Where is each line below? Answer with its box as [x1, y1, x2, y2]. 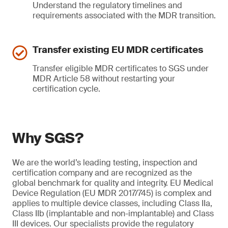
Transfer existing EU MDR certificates [33, 44, 203, 56]
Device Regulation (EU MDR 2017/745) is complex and [12, 188, 212, 198]
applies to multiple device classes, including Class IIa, [12, 198, 212, 209]
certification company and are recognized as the [12, 167, 192, 178]
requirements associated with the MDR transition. [33, 10, 216, 21]
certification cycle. [33, 83, 100, 94]
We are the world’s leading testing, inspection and [12, 157, 197, 168]
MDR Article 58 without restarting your [33, 73, 175, 84]
